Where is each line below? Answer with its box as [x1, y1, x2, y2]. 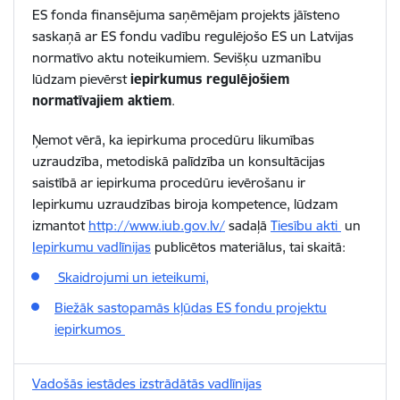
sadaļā [225, 217, 271, 234]
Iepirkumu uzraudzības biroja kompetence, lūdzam [32, 196, 337, 212]
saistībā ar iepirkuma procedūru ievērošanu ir [32, 174, 305, 191]
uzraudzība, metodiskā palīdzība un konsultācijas [32, 153, 325, 170]
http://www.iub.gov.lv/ [88, 217, 225, 234]
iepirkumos [54, 321, 125, 337]
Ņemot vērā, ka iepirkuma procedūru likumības [32, 131, 314, 148]
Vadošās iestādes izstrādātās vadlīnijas [32, 375, 262, 392]
